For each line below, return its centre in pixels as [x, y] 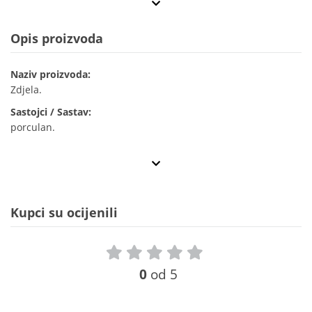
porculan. [33, 127]
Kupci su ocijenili [64, 213]
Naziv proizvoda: [50, 75]
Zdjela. [26, 90]
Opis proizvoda [57, 39]
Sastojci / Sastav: [51, 112]
